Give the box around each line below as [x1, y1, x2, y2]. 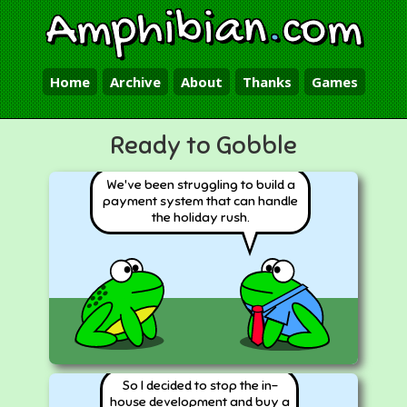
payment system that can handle [103, 193, 299, 210]
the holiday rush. [151, 209, 250, 226]
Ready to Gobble [110, 130, 297, 161]
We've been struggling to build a [105, 176, 295, 194]
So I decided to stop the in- [121, 376, 278, 393]
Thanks [242, 73, 292, 91]
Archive [109, 73, 161, 91]
